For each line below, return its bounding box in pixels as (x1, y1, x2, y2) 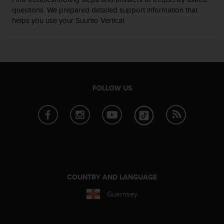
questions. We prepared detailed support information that (12, 4, 197, 15)
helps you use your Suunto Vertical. (12, 14, 125, 25)
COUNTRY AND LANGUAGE (67, 171, 157, 182)
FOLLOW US (92, 82, 132, 93)
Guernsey (107, 188, 137, 199)
